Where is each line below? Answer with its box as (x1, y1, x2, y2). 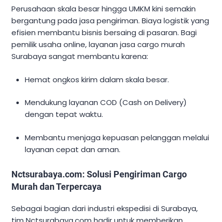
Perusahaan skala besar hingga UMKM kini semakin (11, 3, 196, 14)
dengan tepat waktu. (25, 109, 104, 120)
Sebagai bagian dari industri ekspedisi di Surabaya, (11, 203, 198, 214)
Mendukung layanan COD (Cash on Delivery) (25, 97, 187, 108)
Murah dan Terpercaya (11, 181, 102, 192)
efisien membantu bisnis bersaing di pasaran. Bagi (11, 27, 197, 38)
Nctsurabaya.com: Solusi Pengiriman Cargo (11, 168, 187, 179)
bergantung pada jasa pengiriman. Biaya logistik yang (11, 15, 209, 26)
